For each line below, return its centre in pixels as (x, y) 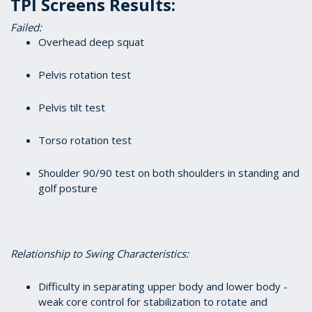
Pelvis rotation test (86, 75)
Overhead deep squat (94, 42)
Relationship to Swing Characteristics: (100, 254)
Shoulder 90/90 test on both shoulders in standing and (169, 173)
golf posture (68, 188)
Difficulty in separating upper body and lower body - (163, 287)
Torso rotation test (85, 140)
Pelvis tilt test (73, 108)
